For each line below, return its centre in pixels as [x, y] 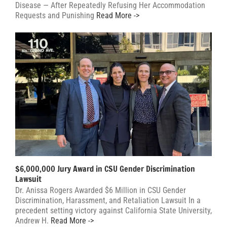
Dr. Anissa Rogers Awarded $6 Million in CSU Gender [101, 191]
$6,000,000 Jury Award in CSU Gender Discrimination [105, 169]
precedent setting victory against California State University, [113, 211]
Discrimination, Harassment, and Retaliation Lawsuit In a [108, 201]
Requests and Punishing [55, 15]
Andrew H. [32, 221]
